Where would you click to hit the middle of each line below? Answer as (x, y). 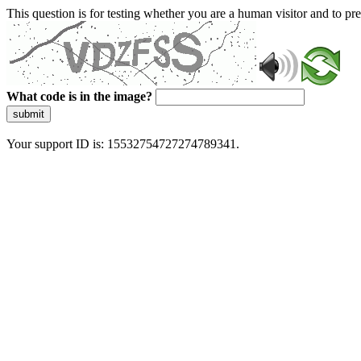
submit (29, 114)
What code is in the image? (79, 96)
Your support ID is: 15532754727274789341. (123, 144)
